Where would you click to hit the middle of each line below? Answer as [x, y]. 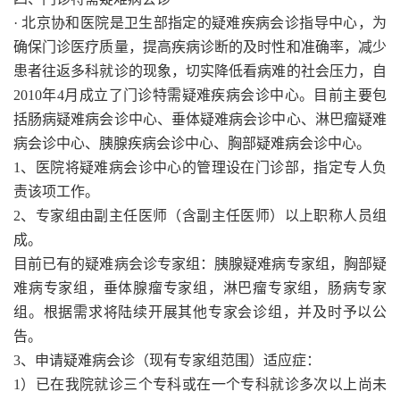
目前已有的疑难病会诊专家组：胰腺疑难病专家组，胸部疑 [200, 263]
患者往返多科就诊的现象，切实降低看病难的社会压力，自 [200, 71]
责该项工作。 [56, 191]
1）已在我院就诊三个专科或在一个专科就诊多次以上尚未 [200, 384]
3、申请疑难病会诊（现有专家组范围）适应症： [167, 360]
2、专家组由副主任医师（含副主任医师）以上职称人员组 [200, 215]
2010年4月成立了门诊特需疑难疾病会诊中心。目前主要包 [200, 95]
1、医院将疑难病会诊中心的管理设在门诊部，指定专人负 [200, 167]
